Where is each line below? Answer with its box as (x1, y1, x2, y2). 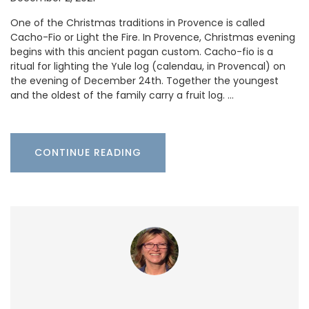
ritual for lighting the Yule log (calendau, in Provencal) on (10, 59, 286, 74)
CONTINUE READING (34, 146, 141, 160)
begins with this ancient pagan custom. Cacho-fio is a (10, 45, 273, 59)
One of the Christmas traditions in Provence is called (10, 16, 265, 30)
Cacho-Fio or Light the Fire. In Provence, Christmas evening (10, 30, 295, 45)
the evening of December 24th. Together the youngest (10, 74, 279, 88)
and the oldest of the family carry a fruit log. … (10, 88, 234, 103)
